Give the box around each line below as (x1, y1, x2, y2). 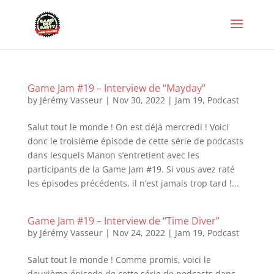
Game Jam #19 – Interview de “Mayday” (27, 81, 206, 95)
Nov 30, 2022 (112, 94, 165, 106)
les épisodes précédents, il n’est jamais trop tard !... (27, 177, 239, 189)
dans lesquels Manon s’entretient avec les (27, 149, 199, 161)
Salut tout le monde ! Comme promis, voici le (27, 254, 211, 265)
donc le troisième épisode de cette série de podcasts (27, 135, 243, 147)
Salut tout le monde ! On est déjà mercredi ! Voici (27, 121, 229, 133)
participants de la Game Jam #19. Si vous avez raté (27, 163, 235, 175)
